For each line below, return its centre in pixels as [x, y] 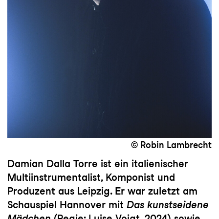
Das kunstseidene [168, 205]
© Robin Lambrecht [171, 145]
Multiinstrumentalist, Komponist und [91, 177]
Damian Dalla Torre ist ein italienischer [98, 164]
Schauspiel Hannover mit [67, 205]
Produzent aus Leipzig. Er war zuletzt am [102, 191]
